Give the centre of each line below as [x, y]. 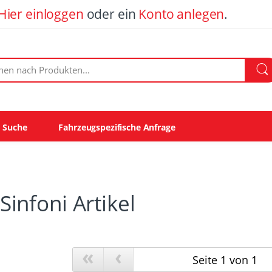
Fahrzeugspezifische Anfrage [117, 127]
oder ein [111, 14]
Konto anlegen [182, 14]
